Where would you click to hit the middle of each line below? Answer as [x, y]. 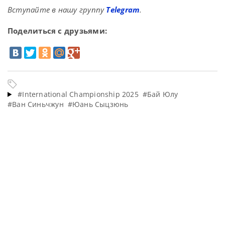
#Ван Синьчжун [36, 104]
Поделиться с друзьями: [57, 31]
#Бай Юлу [160, 94]
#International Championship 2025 [78, 94]
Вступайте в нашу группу [57, 10]
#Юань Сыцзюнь [98, 104]
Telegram [123, 10]
